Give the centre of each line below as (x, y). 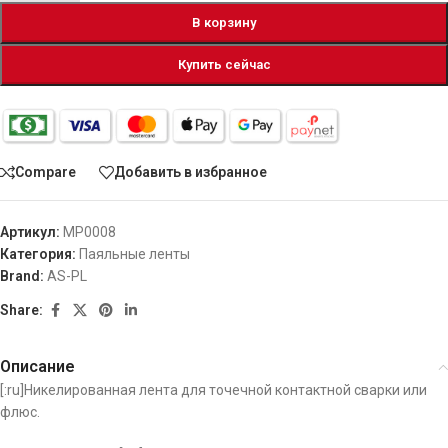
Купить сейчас (224, 64)
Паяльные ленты (134, 253)
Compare (45, 172)
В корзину (224, 22)
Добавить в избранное (190, 172)
